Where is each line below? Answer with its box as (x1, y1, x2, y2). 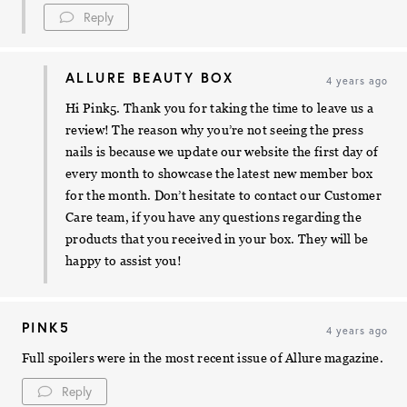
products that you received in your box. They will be (65, 232, 369, 247)
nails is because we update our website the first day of (65, 144, 379, 160)
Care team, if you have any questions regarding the (65, 210, 362, 225)
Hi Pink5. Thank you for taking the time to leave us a (65, 101, 373, 116)
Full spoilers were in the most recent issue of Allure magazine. (22, 351, 383, 366)
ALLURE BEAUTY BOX (65, 69, 234, 87)
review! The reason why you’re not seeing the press (65, 123, 363, 138)
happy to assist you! (65, 253, 183, 269)
